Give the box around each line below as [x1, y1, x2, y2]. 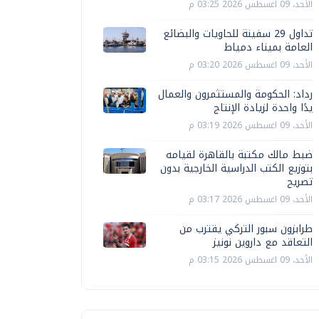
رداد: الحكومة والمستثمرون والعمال [158, 85, 313, 104]
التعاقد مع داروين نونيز [213, 233, 313, 252]
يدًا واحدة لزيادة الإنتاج [214, 98, 313, 117]
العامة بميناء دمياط [224, 38, 313, 57]
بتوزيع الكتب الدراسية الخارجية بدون [160, 159, 313, 178]
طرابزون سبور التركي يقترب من [179, 219, 313, 239]
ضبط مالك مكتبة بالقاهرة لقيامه [166, 145, 313, 164]
